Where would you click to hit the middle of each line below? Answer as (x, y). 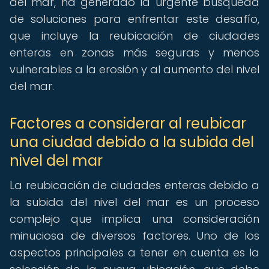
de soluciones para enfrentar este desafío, (134, 19)
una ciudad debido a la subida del (132, 142)
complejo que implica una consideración (134, 219)
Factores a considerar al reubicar (128, 123)
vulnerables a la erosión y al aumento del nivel (134, 69)
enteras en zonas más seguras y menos (134, 53)
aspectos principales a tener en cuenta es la (134, 252)
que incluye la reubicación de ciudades (134, 36)
